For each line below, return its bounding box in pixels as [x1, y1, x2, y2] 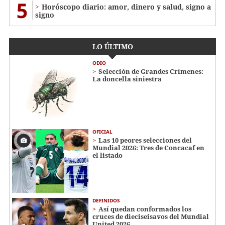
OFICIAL [92, 128, 113, 135]
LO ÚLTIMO [92, 42, 133, 52]
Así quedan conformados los [98, 204, 191, 213]
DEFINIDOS [92, 196, 120, 204]
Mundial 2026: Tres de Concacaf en [92, 143, 204, 152]
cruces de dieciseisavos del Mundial [92, 211, 209, 221]
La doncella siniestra [92, 74, 162, 84]
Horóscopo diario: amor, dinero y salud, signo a [42, 2, 211, 12]
